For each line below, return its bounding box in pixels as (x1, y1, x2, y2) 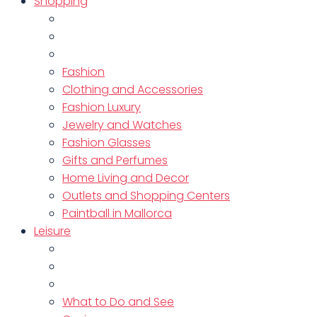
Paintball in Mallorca (62, 205, 172, 221)
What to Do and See (62, 294, 174, 310)
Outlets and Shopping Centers (62, 188, 230, 204)
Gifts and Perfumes (62, 152, 168, 168)
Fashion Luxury (62, 99, 141, 115)
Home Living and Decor (62, 170, 189, 186)
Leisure (34, 223, 71, 239)
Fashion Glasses (62, 134, 151, 151)
